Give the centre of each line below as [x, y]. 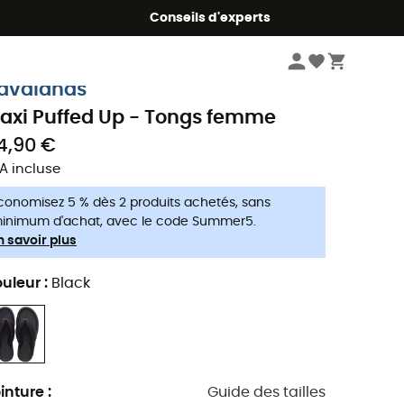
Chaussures [99, 58]
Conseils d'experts [210, 18]
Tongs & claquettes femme [213, 58]
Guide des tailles [266, 392]
